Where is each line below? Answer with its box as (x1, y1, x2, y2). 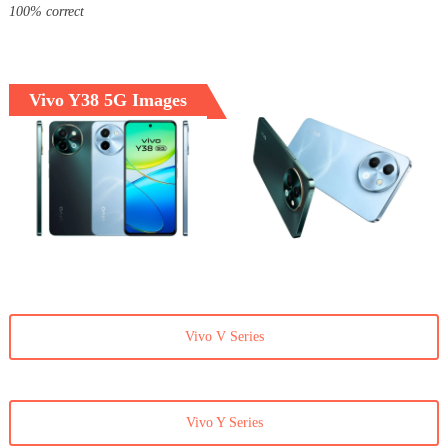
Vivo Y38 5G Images (28, 90, 187, 111)
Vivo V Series (184, 329, 264, 345)
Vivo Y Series (185, 415, 263, 431)
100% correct (8, 4, 84, 20)
